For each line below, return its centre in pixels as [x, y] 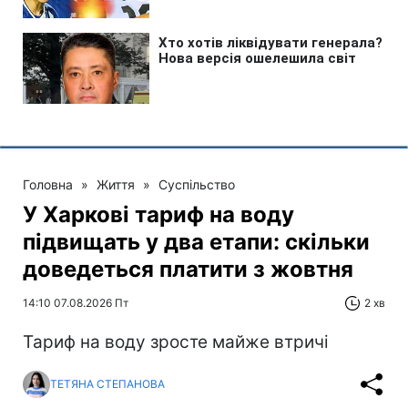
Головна [48, 184]
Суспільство [197, 184]
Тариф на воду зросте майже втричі [176, 342]
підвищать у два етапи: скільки [196, 241]
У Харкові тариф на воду [158, 214]
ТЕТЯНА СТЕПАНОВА [107, 384]
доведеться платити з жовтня [188, 269]
